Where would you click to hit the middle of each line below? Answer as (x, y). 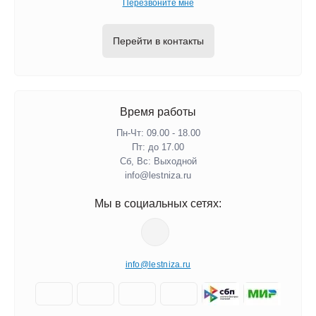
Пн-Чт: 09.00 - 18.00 (158, 133)
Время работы (158, 112)
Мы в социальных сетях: (158, 203)
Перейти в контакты (158, 41)
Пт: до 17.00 (158, 147)
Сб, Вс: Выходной (158, 161)
